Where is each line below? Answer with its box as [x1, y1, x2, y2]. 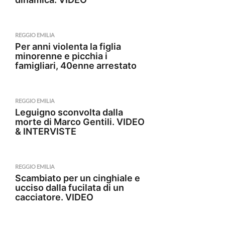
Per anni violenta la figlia [15, 41, 121, 52]
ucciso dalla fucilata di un [15, 182, 124, 193]
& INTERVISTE [15, 126, 76, 137]
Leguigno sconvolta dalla [15, 107, 123, 118]
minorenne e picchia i [15, 51, 107, 61]
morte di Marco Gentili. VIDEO [15, 117, 145, 127]
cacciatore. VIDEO [15, 192, 93, 202]
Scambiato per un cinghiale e [15, 173, 140, 183]
